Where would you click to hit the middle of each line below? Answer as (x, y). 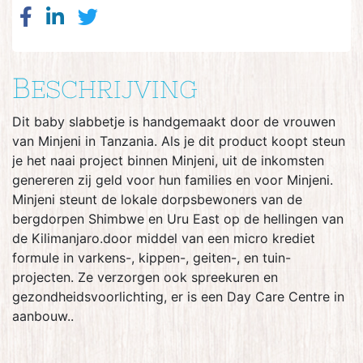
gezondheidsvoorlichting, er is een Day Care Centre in (178, 296)
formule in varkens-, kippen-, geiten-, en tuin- (152, 257)
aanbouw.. (43, 316)
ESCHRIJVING (114, 89)
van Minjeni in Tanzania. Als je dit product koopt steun (179, 141)
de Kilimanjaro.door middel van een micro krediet (164, 238)
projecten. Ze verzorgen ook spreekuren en (145, 277)
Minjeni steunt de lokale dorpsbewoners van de (157, 199)
